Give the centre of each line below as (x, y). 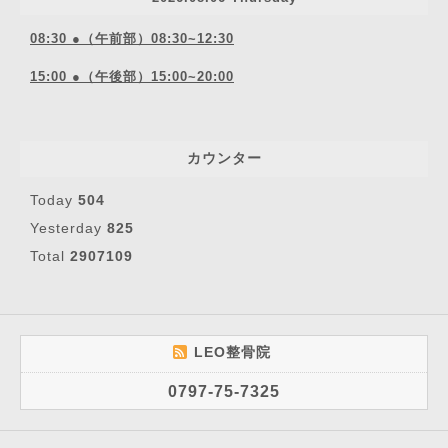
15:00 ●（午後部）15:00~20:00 (132, 77)
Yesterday (68, 228)
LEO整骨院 (234, 352)
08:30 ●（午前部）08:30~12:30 (132, 39)
